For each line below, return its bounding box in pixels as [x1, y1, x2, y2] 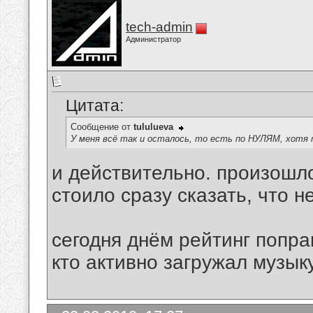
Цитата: [66, 96, 124, 115]
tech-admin [126, 20, 193, 34]
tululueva [133, 122, 173, 133]
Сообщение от [71, 122, 133, 133]
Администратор [126, 35, 181, 43]
